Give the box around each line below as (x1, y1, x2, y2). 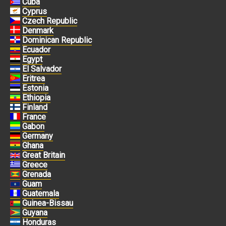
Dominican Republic (22, 35, 92, 45)
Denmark (22, 26, 53, 36)
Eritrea (22, 74, 45, 84)
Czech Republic (22, 16, 77, 26)
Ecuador (22, 45, 50, 55)
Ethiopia (22, 93, 50, 103)
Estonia (22, 83, 48, 93)
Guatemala (22, 189, 59, 199)
